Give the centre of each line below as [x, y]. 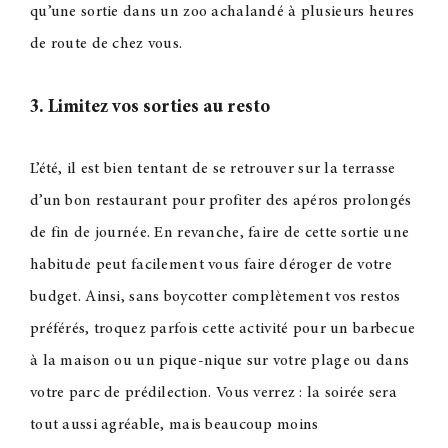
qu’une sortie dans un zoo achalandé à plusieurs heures [222, 12]
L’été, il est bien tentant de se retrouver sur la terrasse [212, 169]
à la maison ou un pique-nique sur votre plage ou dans [219, 361]
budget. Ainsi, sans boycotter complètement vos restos [215, 297]
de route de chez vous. [106, 44]
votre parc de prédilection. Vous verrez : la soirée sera [213, 393]
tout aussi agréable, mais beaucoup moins [174, 425]
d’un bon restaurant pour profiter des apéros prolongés [220, 201]
